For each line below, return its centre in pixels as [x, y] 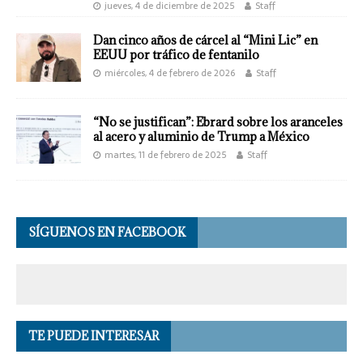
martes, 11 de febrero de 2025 [165, 155]
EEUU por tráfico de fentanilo [176, 55]
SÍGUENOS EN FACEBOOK [107, 233]
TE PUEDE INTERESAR [94, 336]
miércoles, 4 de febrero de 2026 [170, 73]
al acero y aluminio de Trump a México [201, 137]
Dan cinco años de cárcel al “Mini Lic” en [205, 41]
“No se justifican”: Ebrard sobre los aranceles [218, 122]
